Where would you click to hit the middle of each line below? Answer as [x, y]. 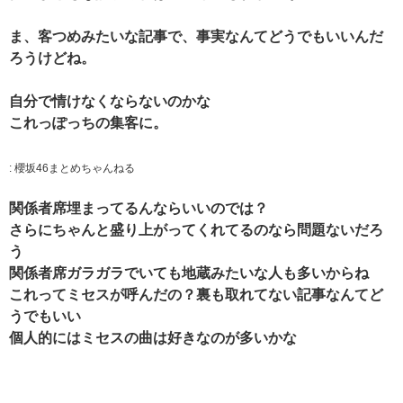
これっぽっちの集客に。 [88, 122]
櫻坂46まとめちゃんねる [75, 169]
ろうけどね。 [52, 58]
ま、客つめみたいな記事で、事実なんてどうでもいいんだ [196, 36]
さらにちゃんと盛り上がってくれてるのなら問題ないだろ [196, 230]
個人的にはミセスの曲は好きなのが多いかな [153, 338]
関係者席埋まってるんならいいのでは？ [139, 209]
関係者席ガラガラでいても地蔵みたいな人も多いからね [189, 273]
